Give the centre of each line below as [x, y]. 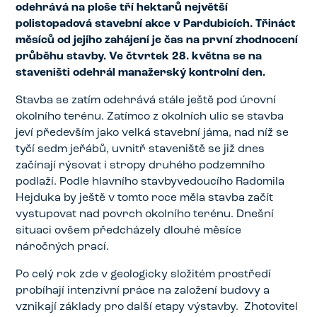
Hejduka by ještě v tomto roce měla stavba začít [145, 198]
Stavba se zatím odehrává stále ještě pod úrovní [146, 100]
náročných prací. [63, 247]
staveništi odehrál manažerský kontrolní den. [141, 73]
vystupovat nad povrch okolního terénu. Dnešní [145, 214]
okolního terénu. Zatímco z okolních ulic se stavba [150, 116]
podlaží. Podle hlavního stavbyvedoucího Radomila [150, 181]
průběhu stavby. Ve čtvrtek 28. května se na [139, 57]
